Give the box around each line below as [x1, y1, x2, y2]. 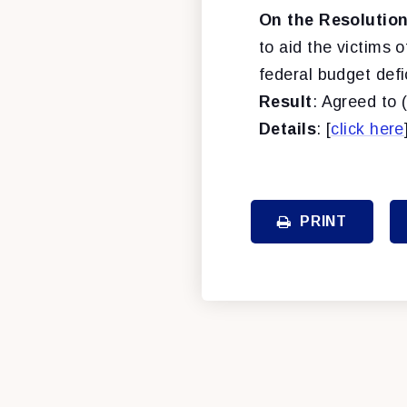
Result [259, 92, 313, 111]
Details [259, 119, 317, 138]
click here [331, 119, 404, 138]
